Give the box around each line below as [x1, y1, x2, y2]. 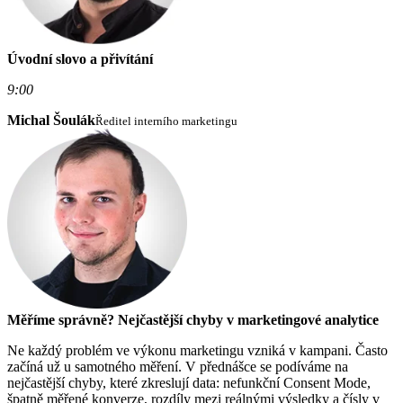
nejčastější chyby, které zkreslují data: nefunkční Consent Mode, [7, 375, 371, 391]
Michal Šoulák [7, 112, 95, 129]
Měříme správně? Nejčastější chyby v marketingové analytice [7, 312, 379, 328]
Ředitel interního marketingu [95, 114, 237, 129]
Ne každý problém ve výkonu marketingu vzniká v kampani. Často [7, 343, 388, 359]
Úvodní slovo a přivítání [7, 51, 153, 67]
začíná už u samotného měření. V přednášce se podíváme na [7, 359, 348, 375]
